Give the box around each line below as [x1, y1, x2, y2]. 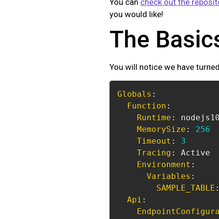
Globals [117, 89, 152, 99]
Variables [147, 172, 191, 181]
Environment [137, 160, 191, 170]
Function [127, 101, 166, 111]
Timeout [137, 136, 171, 146]
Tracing [137, 148, 171, 158]
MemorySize [137, 125, 186, 134]
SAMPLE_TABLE [156, 183, 215, 193]
